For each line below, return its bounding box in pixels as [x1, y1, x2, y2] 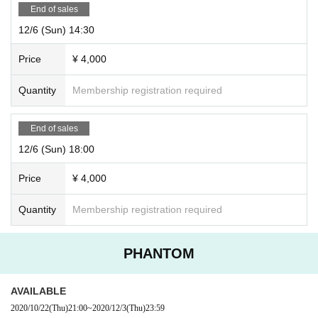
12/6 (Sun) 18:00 [18, 143, 94, 155]
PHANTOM [124, 245, 194, 261]
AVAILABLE [11, 285, 66, 297]
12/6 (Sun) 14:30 [18, 23, 94, 35]
